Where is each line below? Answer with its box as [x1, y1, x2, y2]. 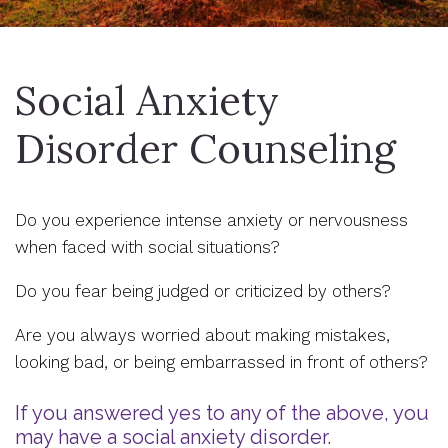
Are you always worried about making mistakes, [15, 325, 390, 345]
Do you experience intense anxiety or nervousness [15, 210, 408, 230]
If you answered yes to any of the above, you [15, 401, 429, 425]
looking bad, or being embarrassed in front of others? [15, 352, 428, 372]
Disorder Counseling [15, 123, 396, 174]
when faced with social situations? [15, 237, 280, 257]
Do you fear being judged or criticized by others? [15, 281, 391, 301]
